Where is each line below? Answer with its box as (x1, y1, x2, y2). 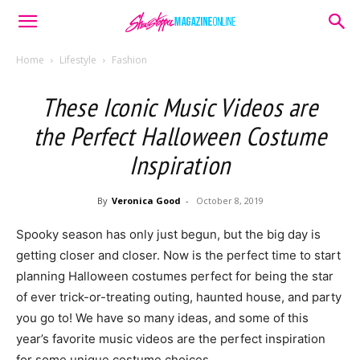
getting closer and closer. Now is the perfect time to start (16, 247, 341, 263)
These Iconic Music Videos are (42, 90, 318, 124)
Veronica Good (111, 194, 181, 207)
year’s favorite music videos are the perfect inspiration (16, 331, 325, 346)
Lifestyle (59, 53, 96, 67)
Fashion (112, 53, 147, 67)
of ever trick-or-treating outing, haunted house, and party (16, 289, 342, 305)
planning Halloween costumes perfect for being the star (16, 268, 333, 284)
